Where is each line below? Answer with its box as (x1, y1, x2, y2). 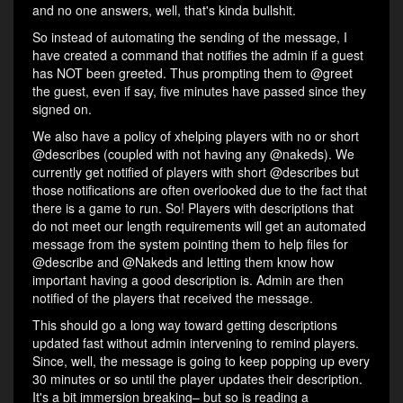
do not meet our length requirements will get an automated (32, 217, 366, 236)
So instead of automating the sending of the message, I (32, 28, 347, 47)
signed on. (32, 100, 92, 119)
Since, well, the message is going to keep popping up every (32, 352, 370, 371)
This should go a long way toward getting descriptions (32, 316, 337, 335)
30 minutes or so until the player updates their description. (32, 370, 363, 389)
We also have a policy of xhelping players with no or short (32, 127, 359, 146)
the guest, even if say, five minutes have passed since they (32, 82, 366, 101)
